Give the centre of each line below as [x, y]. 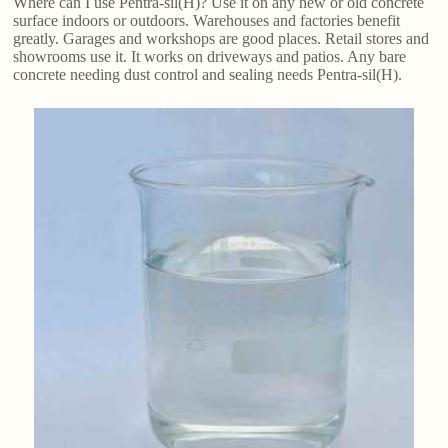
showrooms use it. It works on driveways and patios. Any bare [210, 56]
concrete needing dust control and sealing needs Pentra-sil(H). [208, 74]
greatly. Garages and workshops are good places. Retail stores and [221, 38]
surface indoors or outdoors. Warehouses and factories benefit [207, 20]
